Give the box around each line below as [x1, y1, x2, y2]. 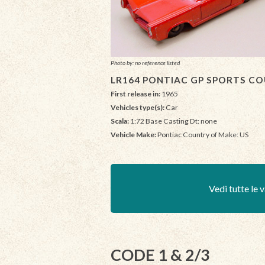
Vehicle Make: [111, 130, 156, 140]
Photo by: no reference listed [111, 59, 180, 67]
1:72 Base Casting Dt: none [129, 116, 217, 125]
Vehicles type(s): [111, 102, 164, 112]
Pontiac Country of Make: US [156, 130, 248, 140]
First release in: [111, 89, 160, 98]
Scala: [111, 116, 129, 125]
